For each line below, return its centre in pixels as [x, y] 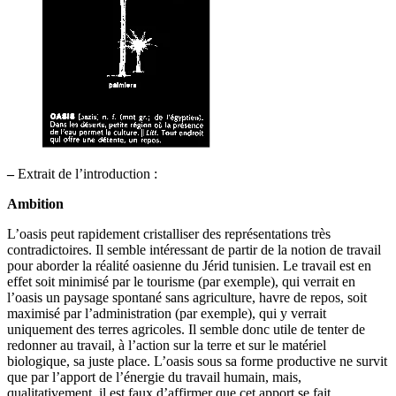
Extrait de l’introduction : [86, 174]
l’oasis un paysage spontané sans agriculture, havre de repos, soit [187, 298]
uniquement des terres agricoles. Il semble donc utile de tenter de [186, 330]
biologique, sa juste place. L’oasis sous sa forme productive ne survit [197, 362]
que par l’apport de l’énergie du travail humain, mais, [154, 377]
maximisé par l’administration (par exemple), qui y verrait [167, 314]
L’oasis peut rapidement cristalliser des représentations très [169, 234]
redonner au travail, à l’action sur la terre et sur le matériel [167, 346]
